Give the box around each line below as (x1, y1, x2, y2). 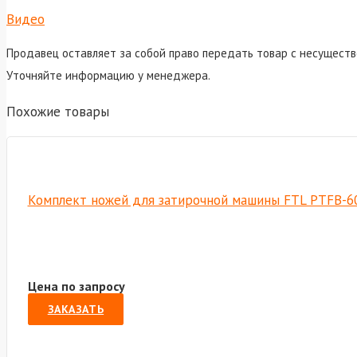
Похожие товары (6, 102, 109, 120)
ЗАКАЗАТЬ (47, 302, 104, 316)
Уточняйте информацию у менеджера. (6, 67, 210, 83)
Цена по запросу (27, 278, 125, 294)
